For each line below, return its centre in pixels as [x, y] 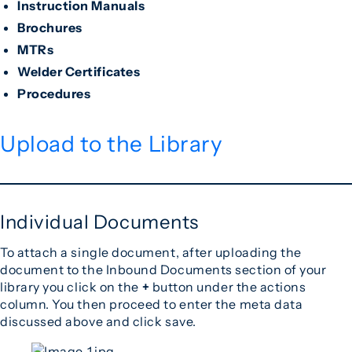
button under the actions [228, 287]
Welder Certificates [79, 71]
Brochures [50, 27]
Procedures [54, 93]
